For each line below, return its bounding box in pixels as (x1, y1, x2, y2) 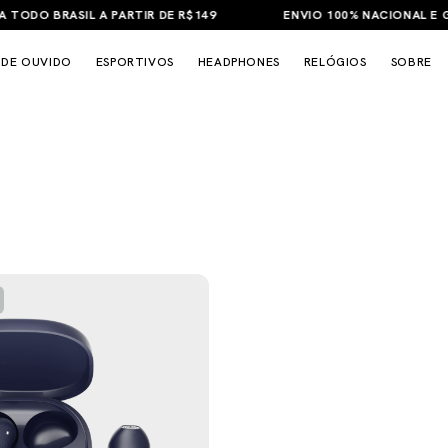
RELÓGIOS (303, 53, 367, 70)
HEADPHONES (197, 53, 280, 70)
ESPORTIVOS (95, 53, 174, 70)
